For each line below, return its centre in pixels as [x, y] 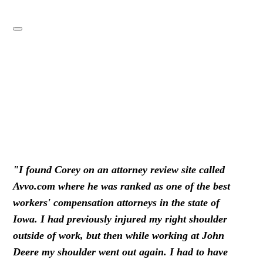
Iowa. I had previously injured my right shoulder [120, 219]
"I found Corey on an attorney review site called [119, 169]
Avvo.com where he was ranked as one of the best [122, 186]
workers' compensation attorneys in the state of [117, 202]
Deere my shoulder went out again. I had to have [121, 252]
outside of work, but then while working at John [119, 235]
